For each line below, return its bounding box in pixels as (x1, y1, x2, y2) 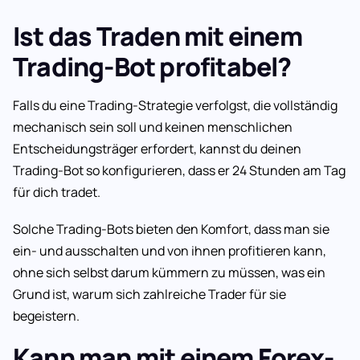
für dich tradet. (13, 182, 100, 201)
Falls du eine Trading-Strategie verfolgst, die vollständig (13, 96, 337, 114)
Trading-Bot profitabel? (13, 48, 292, 84)
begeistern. (13, 307, 80, 325)
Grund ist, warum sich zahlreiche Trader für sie (13, 285, 286, 304)
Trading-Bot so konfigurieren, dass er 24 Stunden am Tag (13, 161, 346, 179)
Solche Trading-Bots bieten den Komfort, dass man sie (13, 220, 329, 239)
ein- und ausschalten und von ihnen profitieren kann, (13, 242, 326, 260)
